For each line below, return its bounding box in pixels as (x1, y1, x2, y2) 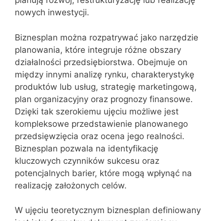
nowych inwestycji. (15, 7, 89, 17)
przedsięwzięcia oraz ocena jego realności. (15, 131, 184, 141)
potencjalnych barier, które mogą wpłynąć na (15, 168, 192, 178)
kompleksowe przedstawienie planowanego (15, 118, 188, 129)
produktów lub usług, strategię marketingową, (15, 81, 197, 92)
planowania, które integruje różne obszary (15, 44, 181, 55)
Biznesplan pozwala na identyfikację (15, 143, 158, 153)
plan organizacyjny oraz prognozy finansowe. (15, 94, 193, 104)
